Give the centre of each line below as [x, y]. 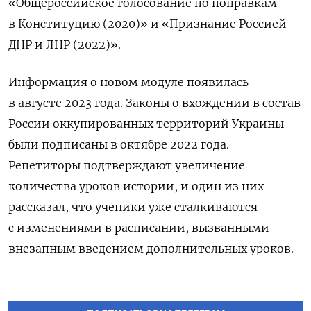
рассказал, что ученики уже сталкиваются [133, 207]
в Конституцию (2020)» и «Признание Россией [148, 23]
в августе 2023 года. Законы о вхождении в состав [154, 102]
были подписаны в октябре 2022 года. [119, 144]
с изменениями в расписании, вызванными [139, 227]
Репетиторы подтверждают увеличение [127, 165]
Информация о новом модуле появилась [128, 82]
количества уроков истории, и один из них [136, 186]
